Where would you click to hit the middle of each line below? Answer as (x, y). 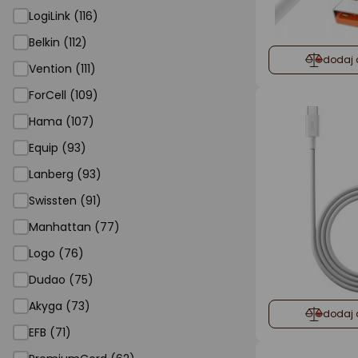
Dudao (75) (61, 280)
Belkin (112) (58, 42)
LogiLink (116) (64, 16)
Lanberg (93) (65, 174)
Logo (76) (56, 253)
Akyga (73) (60, 306)
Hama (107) (62, 121)
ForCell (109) (64, 95)
